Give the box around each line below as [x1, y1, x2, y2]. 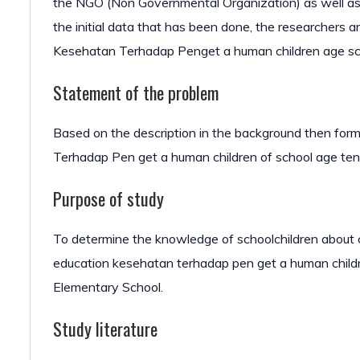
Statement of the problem [53, 80, 219, 105]
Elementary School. [53, 279, 163, 295]
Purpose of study [53, 186, 164, 211]
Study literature [53, 316, 157, 342]
